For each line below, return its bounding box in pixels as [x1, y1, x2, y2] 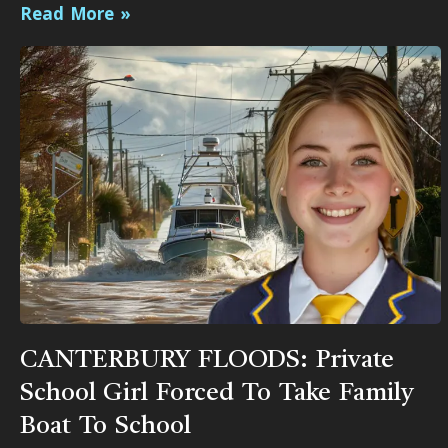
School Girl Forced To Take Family [20, 381, 414, 407]
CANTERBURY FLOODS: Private [20, 348, 395, 374]
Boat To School [20, 414, 191, 440]
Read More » [20, 2, 131, 26]
